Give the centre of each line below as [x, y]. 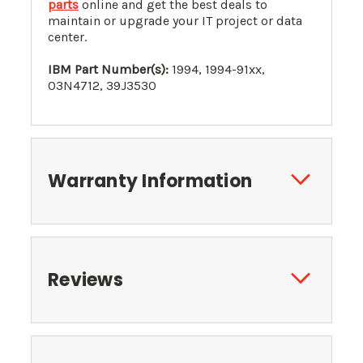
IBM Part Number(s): [108, 70]
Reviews [85, 280]
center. [67, 37]
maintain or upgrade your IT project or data [175, 21]
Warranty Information [150, 181]
